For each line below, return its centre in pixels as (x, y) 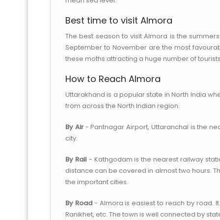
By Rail (76, 159)
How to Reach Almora (113, 79)
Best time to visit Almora (119, 20)
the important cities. (97, 182)
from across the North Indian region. (123, 106)
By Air (74, 127)
